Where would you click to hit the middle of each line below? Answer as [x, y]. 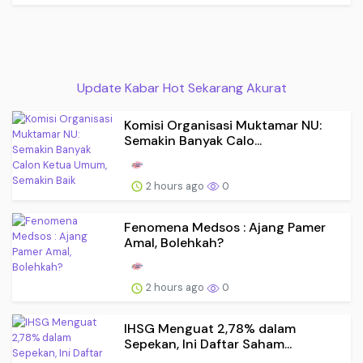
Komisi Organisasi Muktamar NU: [223, 125]
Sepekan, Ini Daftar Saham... [208, 344]
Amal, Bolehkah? [174, 242]
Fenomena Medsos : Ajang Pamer [225, 227]
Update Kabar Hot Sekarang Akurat [181, 88]
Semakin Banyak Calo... [193, 140]
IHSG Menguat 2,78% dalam [210, 329]
